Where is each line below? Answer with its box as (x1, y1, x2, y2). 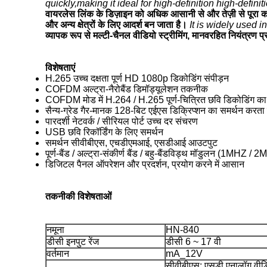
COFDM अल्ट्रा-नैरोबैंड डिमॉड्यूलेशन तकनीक (45, 84, 208, 94)
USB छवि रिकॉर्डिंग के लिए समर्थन (45, 127, 163, 137)
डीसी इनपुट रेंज (46, 237, 99, 247)
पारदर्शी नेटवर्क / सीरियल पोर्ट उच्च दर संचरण (45, 116, 198, 126)
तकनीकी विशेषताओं (45, 191, 111, 201)
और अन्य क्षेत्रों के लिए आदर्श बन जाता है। (45, 20, 187, 30)
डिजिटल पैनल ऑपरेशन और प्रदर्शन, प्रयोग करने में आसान (45, 159, 244, 169)
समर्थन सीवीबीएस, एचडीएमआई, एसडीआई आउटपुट (45, 138, 218, 148)
